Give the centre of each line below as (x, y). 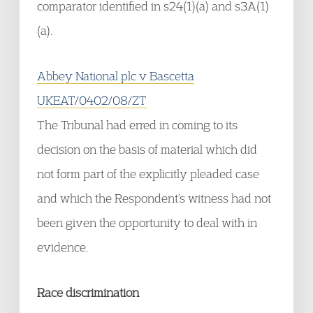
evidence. (63, 247)
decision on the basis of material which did (147, 149)
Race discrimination (88, 292)
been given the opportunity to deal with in (147, 223)
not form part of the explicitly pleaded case (148, 174)
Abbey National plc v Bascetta (116, 76)
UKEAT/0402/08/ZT (92, 100)
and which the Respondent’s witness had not (154, 198)
